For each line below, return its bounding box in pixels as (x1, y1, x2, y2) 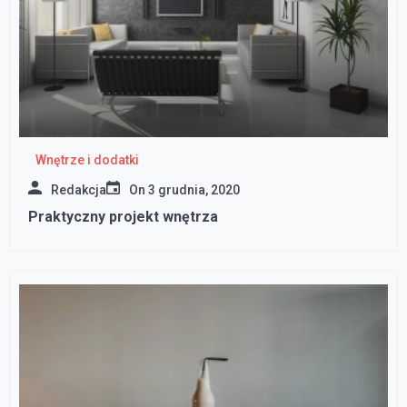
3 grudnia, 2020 (148, 183, 240, 198)
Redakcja (51, 183, 106, 198)
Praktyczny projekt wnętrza (28, 208, 218, 226)
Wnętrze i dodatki (35, 153, 139, 168)
